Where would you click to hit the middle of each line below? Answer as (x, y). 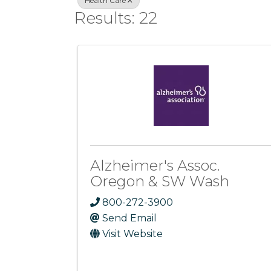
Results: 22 (116, 18)
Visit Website (132, 234)
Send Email (129, 218)
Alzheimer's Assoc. (155, 165)
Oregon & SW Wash (160, 181)
